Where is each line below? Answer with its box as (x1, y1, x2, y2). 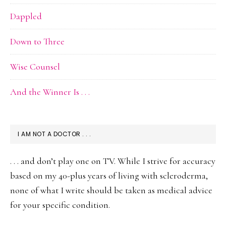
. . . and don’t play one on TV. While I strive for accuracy (10, 155, 215, 167)
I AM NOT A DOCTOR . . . (18, 130, 91, 139)
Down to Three (10, 36, 65, 47)
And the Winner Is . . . (10, 86, 90, 98)
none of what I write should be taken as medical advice (10, 185, 212, 196)
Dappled (10, 11, 42, 22)
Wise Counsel (10, 61, 60, 73)
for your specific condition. (10, 199, 110, 211)
